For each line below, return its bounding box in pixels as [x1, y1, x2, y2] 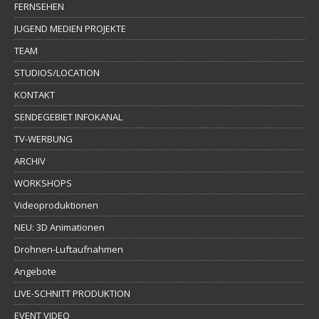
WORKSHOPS [14, 176, 72, 189]
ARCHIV [14, 154, 46, 167]
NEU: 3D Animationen [14, 220, 105, 234]
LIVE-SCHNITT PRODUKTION [14, 286, 130, 300]
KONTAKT [14, 88, 55, 101]
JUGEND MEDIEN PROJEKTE [14, 21, 126, 35]
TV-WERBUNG [14, 132, 73, 145]
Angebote [14, 264, 56, 278]
